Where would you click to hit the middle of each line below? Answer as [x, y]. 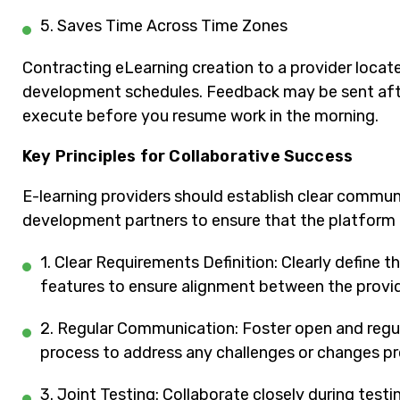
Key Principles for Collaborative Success [188, 157]
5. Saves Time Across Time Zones [164, 26]
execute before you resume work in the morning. [200, 117]
